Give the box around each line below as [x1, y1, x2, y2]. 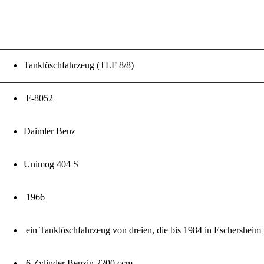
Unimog [23, 159, 54, 170]
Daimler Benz [23, 126, 75, 137]
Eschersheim [213, 225, 261, 236]
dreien [128, 225, 152, 236]
